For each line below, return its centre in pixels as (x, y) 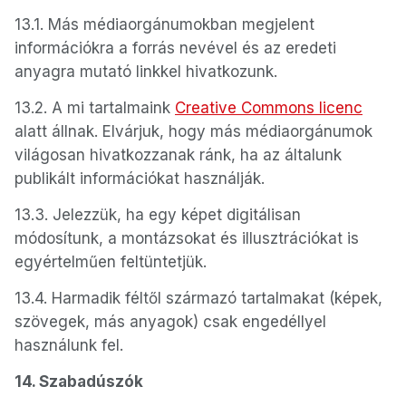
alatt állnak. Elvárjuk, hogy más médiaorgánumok (193, 131)
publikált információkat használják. (140, 179)
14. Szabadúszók (79, 382)
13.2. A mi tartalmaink (95, 108)
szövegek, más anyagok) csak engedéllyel (170, 322)
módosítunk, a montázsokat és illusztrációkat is (187, 238)
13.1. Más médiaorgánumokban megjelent (164, 24)
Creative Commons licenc (269, 108)
